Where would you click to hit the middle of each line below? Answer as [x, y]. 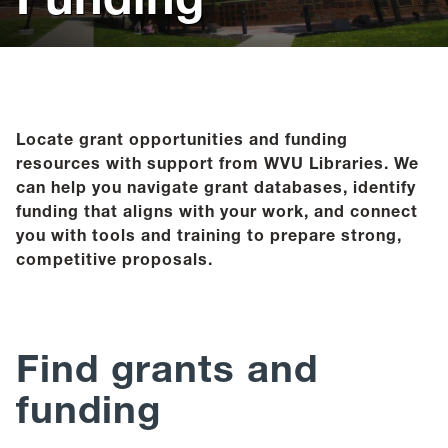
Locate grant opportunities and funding [182, 138]
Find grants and [167, 368]
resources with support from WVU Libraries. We [217, 162]
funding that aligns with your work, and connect [217, 210]
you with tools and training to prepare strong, [209, 234]
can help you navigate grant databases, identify [216, 186]
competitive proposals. [114, 258]
